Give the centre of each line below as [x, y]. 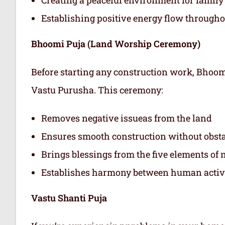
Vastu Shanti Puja [69, 198]
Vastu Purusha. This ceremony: [97, 90]
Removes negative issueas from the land [127, 118]
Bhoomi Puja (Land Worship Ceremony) [116, 43]
